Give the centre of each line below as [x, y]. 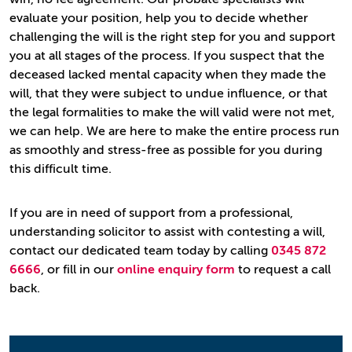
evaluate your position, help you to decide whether [159, 18]
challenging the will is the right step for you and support [172, 37]
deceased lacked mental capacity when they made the [168, 75]
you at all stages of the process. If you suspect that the [167, 56]
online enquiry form [176, 269]
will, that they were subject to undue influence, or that [169, 93]
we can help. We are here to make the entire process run [174, 131]
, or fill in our [79, 269]
